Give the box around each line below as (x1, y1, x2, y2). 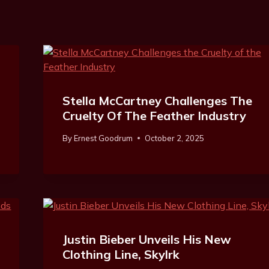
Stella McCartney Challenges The (62, 93, 252, 108)
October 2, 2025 (145, 133, 204, 143)
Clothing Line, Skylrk (62, 246, 180, 262)
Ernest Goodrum (74, 133, 133, 143)
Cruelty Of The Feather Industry (62, 108, 246, 123)
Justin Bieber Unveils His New (62, 231, 231, 247)
